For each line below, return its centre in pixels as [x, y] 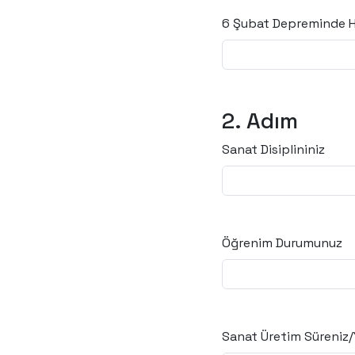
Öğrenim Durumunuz [282, 243]
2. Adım [260, 120]
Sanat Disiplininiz [273, 149]
